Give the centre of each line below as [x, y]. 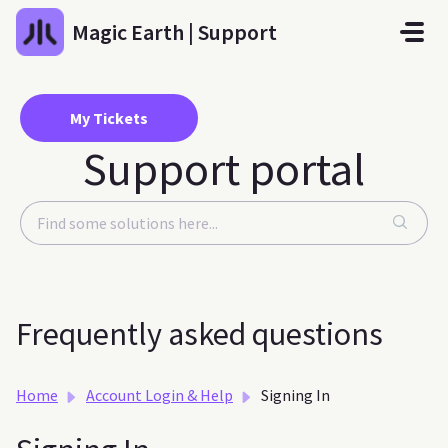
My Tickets [109, 118]
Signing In [295, 395]
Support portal [224, 169]
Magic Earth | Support [174, 32]
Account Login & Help [159, 395]
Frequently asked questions [199, 334]
